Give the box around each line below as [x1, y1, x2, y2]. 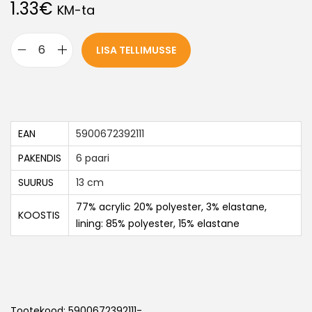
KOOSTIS [18, 208, 60, 222]
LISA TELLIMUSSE [96, 42, 176, 57]
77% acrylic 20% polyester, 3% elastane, [76, 199, 267, 214]
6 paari [76, 150, 109, 165]
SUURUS [18, 175, 54, 189]
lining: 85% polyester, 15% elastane [76, 216, 240, 231]
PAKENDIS [18, 150, 61, 165]
